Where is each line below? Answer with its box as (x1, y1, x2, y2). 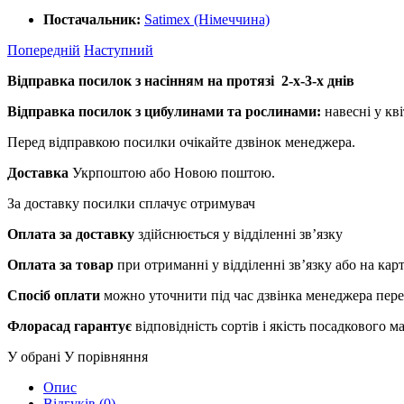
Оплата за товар (7, 256, 114, 272)
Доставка (7, 164, 72, 180)
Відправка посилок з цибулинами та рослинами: (7, 103, 321, 119)
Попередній (7, 41, 80, 58)
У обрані (7, 348, 60, 364)
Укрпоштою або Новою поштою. (72, 164, 275, 180)
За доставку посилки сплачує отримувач (7, 195, 255, 211)
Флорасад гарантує (7, 317, 132, 334)
